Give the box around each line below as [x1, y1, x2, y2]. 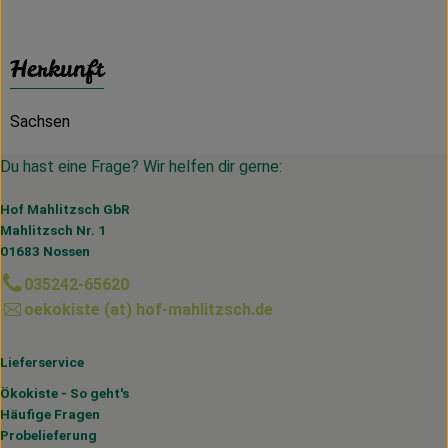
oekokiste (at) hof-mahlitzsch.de [24, 299, 273, 319]
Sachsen [10, 111, 70, 131]
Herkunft [10, 51, 104, 85]
